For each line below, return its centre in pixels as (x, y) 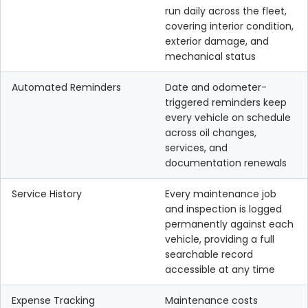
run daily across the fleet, (226, 11)
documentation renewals (226, 163)
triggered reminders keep (226, 102)
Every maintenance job (221, 194)
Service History (47, 194)
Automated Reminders (66, 87)
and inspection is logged (223, 209)
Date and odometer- (216, 87)
